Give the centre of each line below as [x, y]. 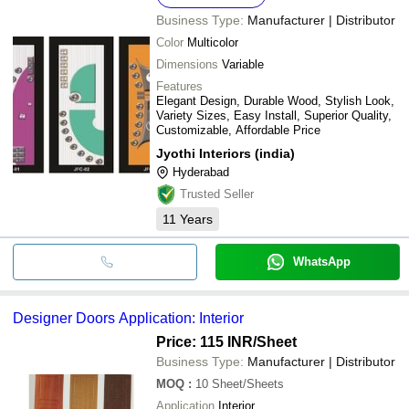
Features [179, 86]
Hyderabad [201, 172]
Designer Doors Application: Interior [128, 318]
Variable [243, 64]
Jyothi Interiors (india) [225, 153]
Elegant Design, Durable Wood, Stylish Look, [275, 100]
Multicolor [213, 42]
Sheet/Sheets [248, 383]
